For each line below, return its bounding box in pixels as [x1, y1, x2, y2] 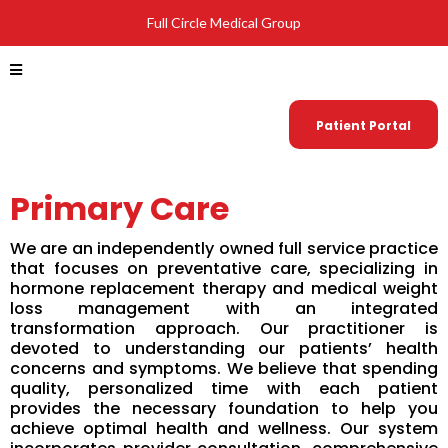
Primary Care [10, 186, 229, 231]
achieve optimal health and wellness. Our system [10, 417, 438, 440]
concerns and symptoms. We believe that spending [10, 357, 438, 380]
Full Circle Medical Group [147, 14, 301, 31]
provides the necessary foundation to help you [10, 397, 438, 420]
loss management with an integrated [10, 297, 438, 320]
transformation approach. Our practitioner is [10, 317, 438, 340]
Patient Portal [316, 117, 411, 134]
